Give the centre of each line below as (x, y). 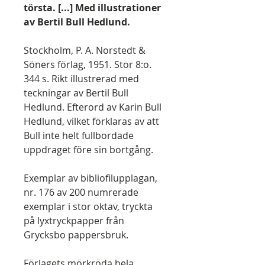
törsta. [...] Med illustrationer (92, 8)
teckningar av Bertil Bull (76, 93)
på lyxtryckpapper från (74, 221)
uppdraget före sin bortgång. (88, 150)
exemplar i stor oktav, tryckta (88, 206)
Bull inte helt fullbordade (79, 135)
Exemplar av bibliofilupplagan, (91, 178)
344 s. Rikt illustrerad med (81, 79)
